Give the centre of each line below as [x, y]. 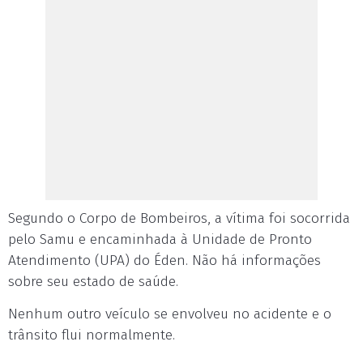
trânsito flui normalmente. [92, 335]
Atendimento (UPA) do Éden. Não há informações [164, 261]
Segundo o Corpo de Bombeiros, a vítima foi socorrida [179, 218]
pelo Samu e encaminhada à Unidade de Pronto [160, 239]
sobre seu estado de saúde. [93, 282]
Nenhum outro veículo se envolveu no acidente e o [170, 314]
